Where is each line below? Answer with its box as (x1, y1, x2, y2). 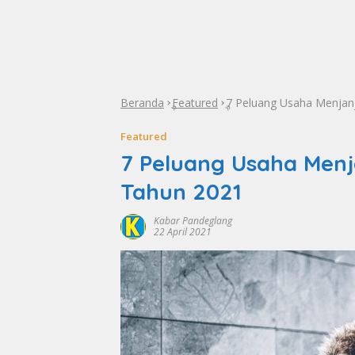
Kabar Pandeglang (154, 214, 232, 227)
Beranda (120, 95, 164, 110)
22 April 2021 (154, 225, 212, 239)
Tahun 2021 (120, 177, 242, 205)
